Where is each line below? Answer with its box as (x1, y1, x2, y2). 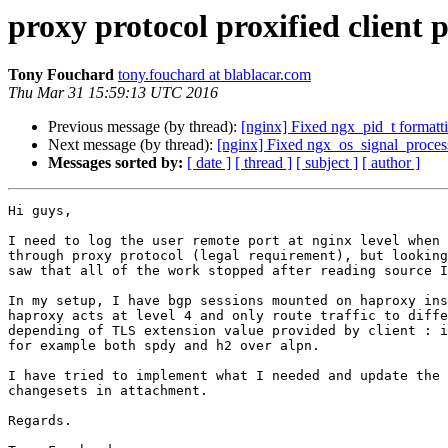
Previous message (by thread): (48, 118, 241, 136)
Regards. (8, 413, 72, 429)
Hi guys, (8, 203, 72, 219)
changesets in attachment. (8, 383, 208, 399)
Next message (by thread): (48, 136, 217, 154)
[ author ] (362, 154, 420, 172)
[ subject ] (296, 154, 358, 172)
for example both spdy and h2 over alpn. (8, 338, 320, 354)
